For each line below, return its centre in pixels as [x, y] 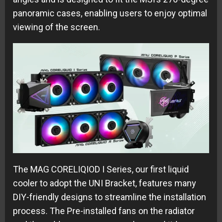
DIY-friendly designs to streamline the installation [110, 197]
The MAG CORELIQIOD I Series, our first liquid [101, 169]
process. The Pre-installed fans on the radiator [104, 211]
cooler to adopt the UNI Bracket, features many [105, 183]
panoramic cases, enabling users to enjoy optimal [110, 13]
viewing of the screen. [56, 27]
